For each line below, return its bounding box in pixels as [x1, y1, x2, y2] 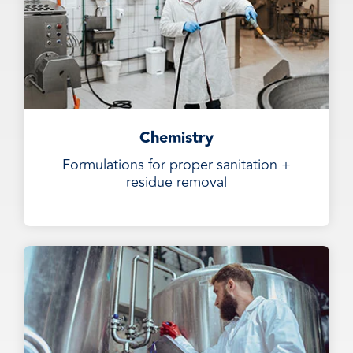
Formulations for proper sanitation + [62, 154, 291, 176]
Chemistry [139, 125, 214, 150]
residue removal [126, 171, 227, 193]
